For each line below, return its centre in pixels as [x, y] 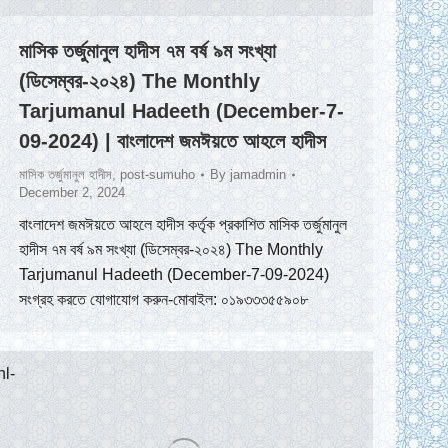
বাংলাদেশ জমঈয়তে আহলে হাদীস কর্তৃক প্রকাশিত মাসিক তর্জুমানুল [183, 224]
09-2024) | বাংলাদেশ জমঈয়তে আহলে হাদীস [172, 140]
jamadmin [258, 174]
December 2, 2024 [72, 192]
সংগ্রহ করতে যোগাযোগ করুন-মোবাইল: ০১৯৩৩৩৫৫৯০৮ [167, 299]
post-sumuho [157, 174]
